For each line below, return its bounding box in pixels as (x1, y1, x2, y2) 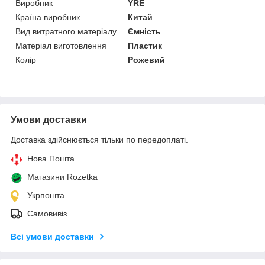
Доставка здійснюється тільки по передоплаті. (11, 134, 188, 144)
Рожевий (128, 54, 166, 64)
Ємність (128, 26, 161, 36)
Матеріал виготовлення (15, 40, 106, 50)
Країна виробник (15, 12, 80, 22)
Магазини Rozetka (27, 172, 98, 182)
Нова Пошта (27, 153, 75, 163)
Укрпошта (27, 190, 64, 200)
